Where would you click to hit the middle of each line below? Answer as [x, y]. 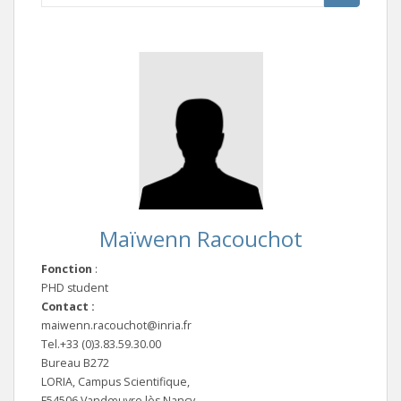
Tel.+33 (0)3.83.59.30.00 [101, 344]
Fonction [67, 269]
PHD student [75, 287]
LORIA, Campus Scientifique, [115, 381]
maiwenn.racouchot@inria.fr [116, 325]
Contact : [68, 306]
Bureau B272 [75, 363]
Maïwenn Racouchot [200, 238]
